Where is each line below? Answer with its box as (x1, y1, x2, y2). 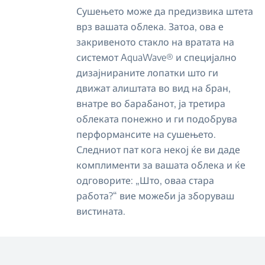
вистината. (76, 205, 126, 217)
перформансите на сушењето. (76, 128, 216, 140)
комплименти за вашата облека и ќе (76, 159, 246, 171)
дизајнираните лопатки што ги (76, 67, 219, 79)
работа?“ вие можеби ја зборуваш (76, 190, 235, 202)
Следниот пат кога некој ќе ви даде (76, 144, 241, 156)
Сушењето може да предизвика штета (76, 5, 254, 17)
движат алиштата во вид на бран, (76, 82, 231, 94)
